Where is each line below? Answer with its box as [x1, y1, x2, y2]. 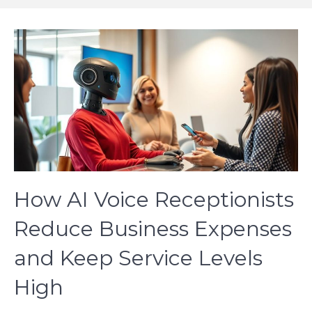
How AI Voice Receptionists [14, 186, 294, 212]
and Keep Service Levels [14, 244, 263, 271]
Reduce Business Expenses [14, 215, 292, 242]
